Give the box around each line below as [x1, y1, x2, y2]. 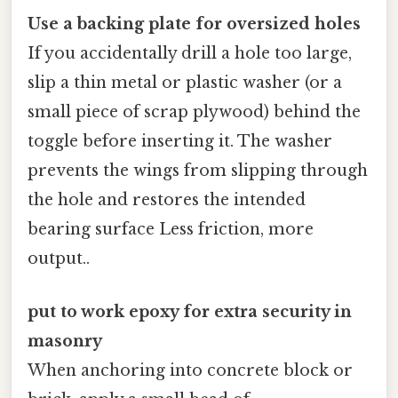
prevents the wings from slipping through [28, 161, 368, 181]
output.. [28, 249, 90, 269]
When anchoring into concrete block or [28, 360, 353, 380]
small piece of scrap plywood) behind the [28, 102, 361, 123]
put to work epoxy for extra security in [28, 301, 352, 322]
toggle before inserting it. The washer [28, 131, 332, 152]
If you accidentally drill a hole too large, [28, 44, 352, 64]
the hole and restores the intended [28, 190, 306, 211]
